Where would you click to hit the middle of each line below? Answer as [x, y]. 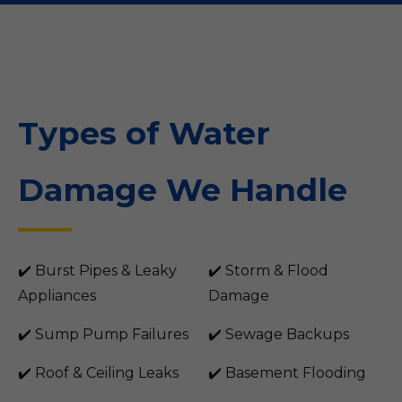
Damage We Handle [183, 190]
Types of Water [144, 133]
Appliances [57, 296]
